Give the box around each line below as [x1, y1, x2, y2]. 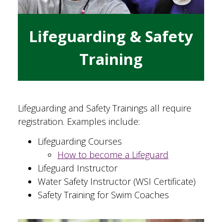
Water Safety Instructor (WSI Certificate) [37, 175, 196, 187]
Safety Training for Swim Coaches [37, 188, 169, 201]
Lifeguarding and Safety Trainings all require [17, 102, 191, 114]
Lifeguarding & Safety [29, 25, 193, 47]
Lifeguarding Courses [37, 135, 122, 147]
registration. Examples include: [17, 115, 140, 128]
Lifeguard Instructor [37, 162, 117, 174]
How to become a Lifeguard [57, 148, 168, 161]
